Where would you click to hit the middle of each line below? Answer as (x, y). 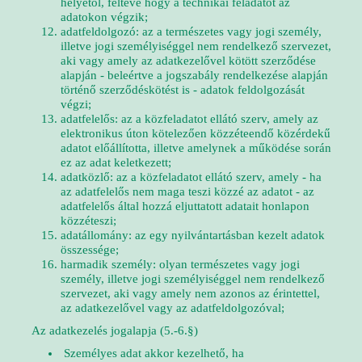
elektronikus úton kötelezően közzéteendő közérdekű (196, 133)
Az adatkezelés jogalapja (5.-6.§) (113, 330)
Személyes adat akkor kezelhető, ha (154, 353)
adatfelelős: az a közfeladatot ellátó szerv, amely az (189, 119)
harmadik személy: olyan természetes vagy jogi (180, 264)
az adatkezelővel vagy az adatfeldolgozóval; (173, 308)
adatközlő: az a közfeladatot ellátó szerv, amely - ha (191, 177)
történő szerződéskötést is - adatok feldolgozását (183, 90)
